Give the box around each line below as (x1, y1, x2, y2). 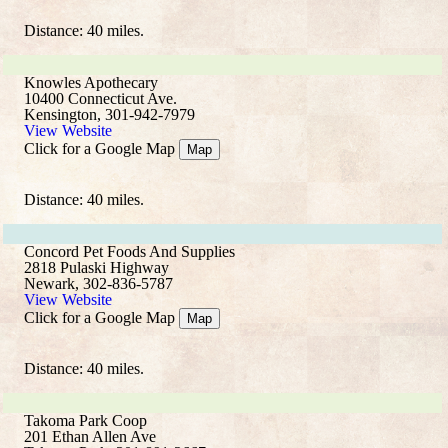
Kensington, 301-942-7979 (24, 106, 195, 123)
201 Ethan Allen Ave (24, 428, 156, 445)
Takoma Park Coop (24, 412, 147, 429)
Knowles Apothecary (24, 74, 158, 91)
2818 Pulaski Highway (24, 259, 169, 276)
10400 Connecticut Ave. (24, 90, 177, 107)
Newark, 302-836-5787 (24, 275, 173, 292)
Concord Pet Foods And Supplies (24, 243, 235, 260)
